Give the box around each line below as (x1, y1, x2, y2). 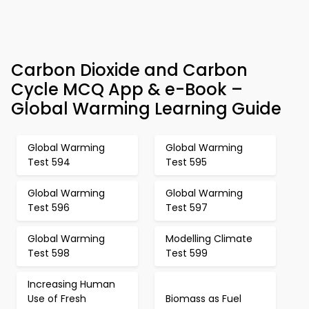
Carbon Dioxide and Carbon (11, 59, 248, 81)
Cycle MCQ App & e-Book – (11, 78, 243, 101)
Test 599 (166, 246, 208, 260)
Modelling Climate (166, 232, 252, 246)
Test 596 (28, 201, 70, 215)
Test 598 (28, 246, 70, 260)
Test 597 (166, 201, 208, 215)
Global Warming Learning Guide (11, 97, 281, 120)
